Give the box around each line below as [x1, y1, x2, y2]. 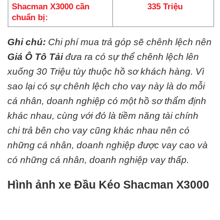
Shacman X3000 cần [12, 1, 90, 12]
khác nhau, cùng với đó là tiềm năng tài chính [7, 110, 198, 121]
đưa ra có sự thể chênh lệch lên [63, 52, 199, 62]
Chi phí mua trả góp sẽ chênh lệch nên [46, 37, 212, 48]
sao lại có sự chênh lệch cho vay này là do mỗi [7, 81, 205, 92]
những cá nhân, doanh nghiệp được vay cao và [7, 140, 208, 151]
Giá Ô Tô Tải [7, 52, 63, 62]
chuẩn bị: [12, 12, 49, 23]
